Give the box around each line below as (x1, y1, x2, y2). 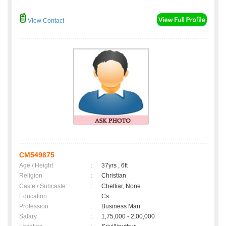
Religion (19, 172, 42, 180)
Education (19, 193, 47, 200)
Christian (101, 172, 126, 180)
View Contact (26, 17, 64, 25)
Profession (19, 203, 48, 210)
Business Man (101, 203, 140, 210)
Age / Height (19, 162, 53, 169)
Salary (19, 213, 37, 220)
